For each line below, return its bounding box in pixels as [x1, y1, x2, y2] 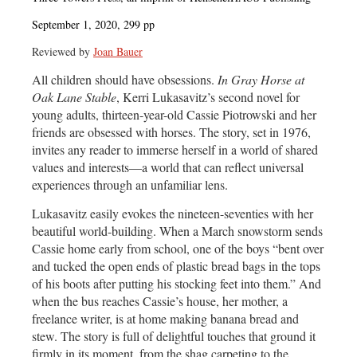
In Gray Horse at [218, 70, 304, 88]
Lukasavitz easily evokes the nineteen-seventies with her [32, 204, 313, 222]
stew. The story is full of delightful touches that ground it [32, 327, 316, 344]
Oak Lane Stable [32, 88, 116, 105]
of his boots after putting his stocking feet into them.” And [32, 274, 321, 292]
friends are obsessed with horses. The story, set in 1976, [32, 123, 311, 140]
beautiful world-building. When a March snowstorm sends [32, 222, 323, 239]
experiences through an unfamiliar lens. [32, 175, 228, 193]
